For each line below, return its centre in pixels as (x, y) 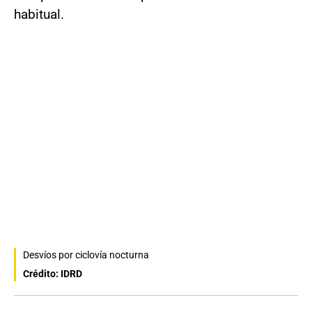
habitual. (39, 15)
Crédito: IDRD (53, 274)
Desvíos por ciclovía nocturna (86, 255)
